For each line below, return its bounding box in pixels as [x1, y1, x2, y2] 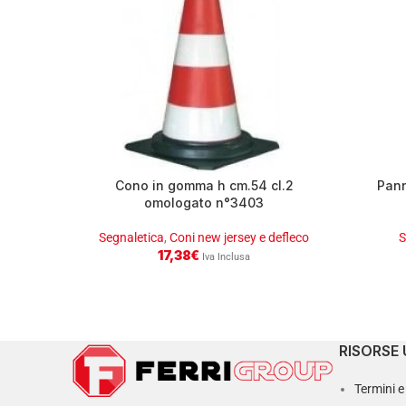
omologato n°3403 [144, 194, 264, 210]
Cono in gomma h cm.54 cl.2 [114, 177, 294, 193]
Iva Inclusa [201, 250, 250, 263]
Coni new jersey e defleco [169, 229, 309, 245]
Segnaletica [99, 229, 164, 245]
